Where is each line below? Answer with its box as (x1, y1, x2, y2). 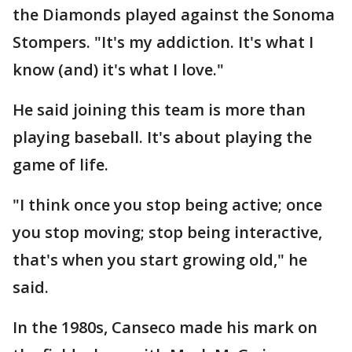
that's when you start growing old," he (13, 249, 307, 270)
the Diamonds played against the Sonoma (13, 4, 335, 25)
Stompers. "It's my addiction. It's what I (13, 31, 313, 53)
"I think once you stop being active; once (13, 194, 322, 215)
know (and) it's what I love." (13, 59, 224, 80)
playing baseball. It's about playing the (13, 126, 312, 148)
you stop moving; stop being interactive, (13, 222, 322, 243)
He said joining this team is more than (13, 99, 306, 120)
